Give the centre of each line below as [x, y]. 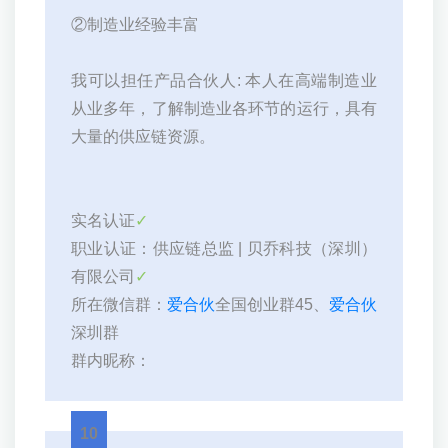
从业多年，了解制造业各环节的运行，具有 [224, 109]
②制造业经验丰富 [135, 25]
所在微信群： [119, 305]
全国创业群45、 [272, 305]
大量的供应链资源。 [143, 137]
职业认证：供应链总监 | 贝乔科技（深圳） [224, 249]
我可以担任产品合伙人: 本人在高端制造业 [224, 81]
